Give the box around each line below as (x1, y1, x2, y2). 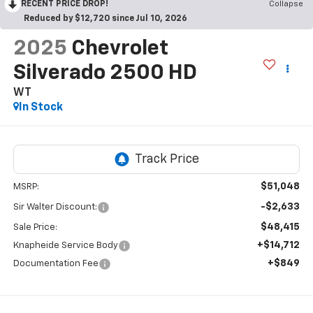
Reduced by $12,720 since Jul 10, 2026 (24, 14, 187, 23)
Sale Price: (13, 223, 57, 233)
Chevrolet (71, 38, 168, 59)
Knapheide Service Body (13, 241, 118, 251)
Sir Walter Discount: (13, 203, 97, 212)
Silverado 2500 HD (13, 62, 197, 84)
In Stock (18, 101, 63, 113)
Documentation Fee (13, 259, 99, 269)
